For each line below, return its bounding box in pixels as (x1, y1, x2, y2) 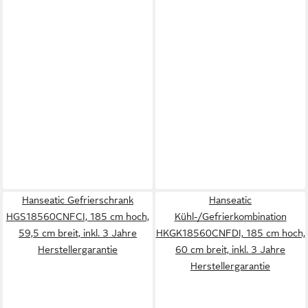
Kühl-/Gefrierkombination (174, 211, 287, 222)
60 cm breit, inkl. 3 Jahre (175, 244, 285, 255)
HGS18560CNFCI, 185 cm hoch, (6, 211, 149, 222)
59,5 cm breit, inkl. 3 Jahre (19, 228, 137, 239)
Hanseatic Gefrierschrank (22, 195, 133, 206)
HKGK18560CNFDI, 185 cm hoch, (155, 228, 305, 239)
